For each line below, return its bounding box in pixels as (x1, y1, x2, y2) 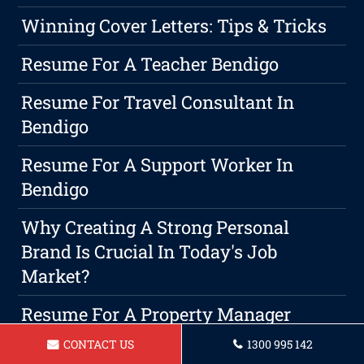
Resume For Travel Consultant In (21, 90, 295, 115)
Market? (21, 264, 90, 288)
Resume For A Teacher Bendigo (21, 52, 279, 76)
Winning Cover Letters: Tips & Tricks (21, 14, 327, 38)
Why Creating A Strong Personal (21, 215, 290, 240)
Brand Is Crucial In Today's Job (21, 240, 278, 264)
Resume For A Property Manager (21, 302, 292, 327)
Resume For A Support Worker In (21, 153, 294, 177)
